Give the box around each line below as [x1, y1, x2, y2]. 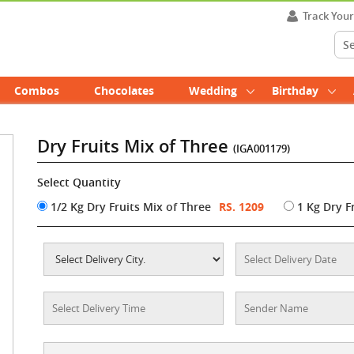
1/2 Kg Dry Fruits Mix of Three [47, 199, 212, 214]
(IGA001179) [233, 141, 291, 156]
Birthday [272, 83, 318, 98]
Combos [14, 83, 59, 98]
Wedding [189, 83, 237, 98]
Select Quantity [37, 175, 122, 190]
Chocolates [94, 83, 154, 98]
